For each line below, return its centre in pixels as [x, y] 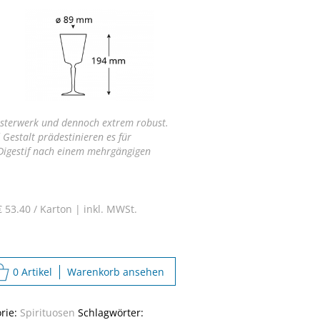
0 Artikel [32, 272]
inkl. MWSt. [110, 209]
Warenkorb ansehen [116, 272]
